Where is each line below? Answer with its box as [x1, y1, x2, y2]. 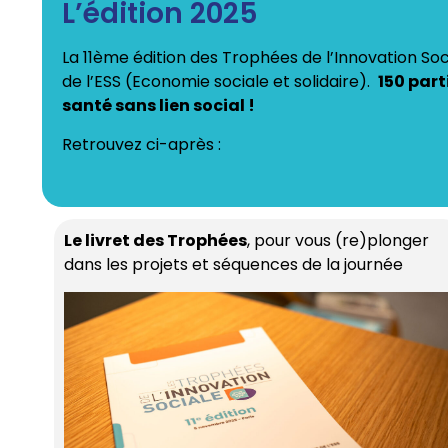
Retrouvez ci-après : [62, 132, 221, 156]
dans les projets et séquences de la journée [64, 253, 403, 277]
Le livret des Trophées [64, 229, 247, 253]
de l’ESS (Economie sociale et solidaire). [62, 70, 378, 94]
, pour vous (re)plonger [247, 229, 429, 253]
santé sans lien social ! [62, 94, 255, 118]
